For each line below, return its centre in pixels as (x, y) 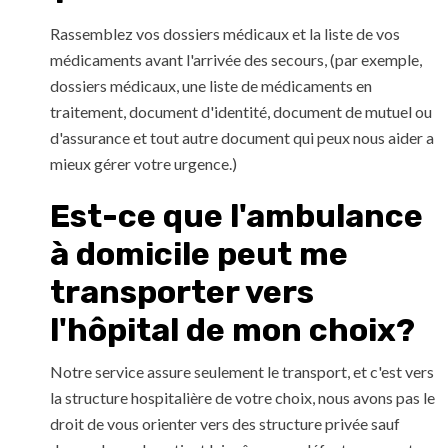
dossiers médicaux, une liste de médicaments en (211, 86)
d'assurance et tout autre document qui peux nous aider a (242, 138)
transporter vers (182, 292)
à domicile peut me (199, 254)
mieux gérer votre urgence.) (143, 164)
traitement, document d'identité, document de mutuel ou (241, 112)
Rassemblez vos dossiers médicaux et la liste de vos (225, 34)
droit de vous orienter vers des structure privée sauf (225, 424)
